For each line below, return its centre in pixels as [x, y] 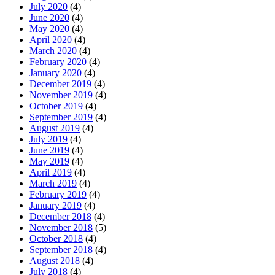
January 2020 [56, 73]
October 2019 [56, 106]
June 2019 [49, 150]
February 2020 [58, 62]
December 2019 [60, 84]
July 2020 [48, 7]
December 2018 [60, 217]
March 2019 [53, 184]
